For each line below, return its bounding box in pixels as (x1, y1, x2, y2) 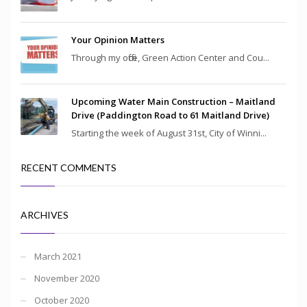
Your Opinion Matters (71, 33, 164, 46)
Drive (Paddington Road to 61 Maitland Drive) (71, 108, 269, 121)
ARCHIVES (21, 208, 69, 221)
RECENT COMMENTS (21, 161, 116, 173)
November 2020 (34, 271, 99, 284)
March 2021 (34, 249, 82, 262)
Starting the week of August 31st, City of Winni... (71, 126, 267, 139)
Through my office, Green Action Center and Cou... (71, 51, 269, 64)
